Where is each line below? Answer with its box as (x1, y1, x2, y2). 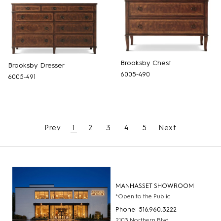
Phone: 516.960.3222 (115, 205, 177, 213)
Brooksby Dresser (8, 61, 65, 70)
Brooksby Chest (120, 59, 171, 68)
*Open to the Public (115, 192, 170, 200)
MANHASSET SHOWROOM (115, 182, 194, 189)
